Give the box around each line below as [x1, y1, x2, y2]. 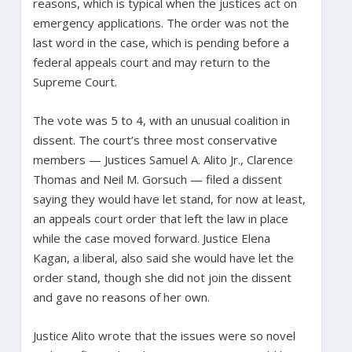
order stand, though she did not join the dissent [32, 269, 291, 285]
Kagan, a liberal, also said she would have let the [32, 249, 294, 266]
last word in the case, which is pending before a [32, 34, 289, 50]
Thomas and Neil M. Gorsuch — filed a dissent [32, 170, 282, 187]
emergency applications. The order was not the [32, 14, 289, 31]
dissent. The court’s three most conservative [32, 131, 277, 148]
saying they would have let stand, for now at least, [32, 190, 306, 207]
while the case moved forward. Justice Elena [32, 229, 270, 246]
